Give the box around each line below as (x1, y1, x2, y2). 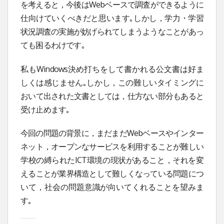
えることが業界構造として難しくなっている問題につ (20, 168, 203, 179)
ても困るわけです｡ (20, 39, 85, 50)
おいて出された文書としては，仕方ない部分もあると (20, 90, 203, 101)
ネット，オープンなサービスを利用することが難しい (20, 141, 203, 152)
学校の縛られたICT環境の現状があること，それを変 (20, 154, 203, 166)
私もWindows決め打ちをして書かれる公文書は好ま (20, 63, 203, 74)
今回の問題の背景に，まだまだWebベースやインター (20, 127, 203, 139)
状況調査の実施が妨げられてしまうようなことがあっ (20, 25, 203, 37)
